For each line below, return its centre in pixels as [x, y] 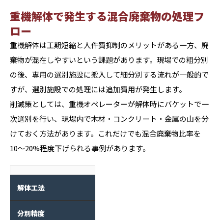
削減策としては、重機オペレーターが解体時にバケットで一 [109, 104]
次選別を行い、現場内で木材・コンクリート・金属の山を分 [109, 119]
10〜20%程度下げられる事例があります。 [80, 148]
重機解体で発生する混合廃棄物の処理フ [107, 16]
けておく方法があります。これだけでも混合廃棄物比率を [105, 133]
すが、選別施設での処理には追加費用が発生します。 [98, 89]
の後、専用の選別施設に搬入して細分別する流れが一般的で [109, 74]
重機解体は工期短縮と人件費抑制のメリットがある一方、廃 [109, 45]
